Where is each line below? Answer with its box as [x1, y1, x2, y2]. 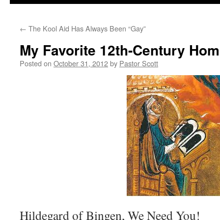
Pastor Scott [119, 58, 158, 68]
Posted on [20, 58, 52, 68]
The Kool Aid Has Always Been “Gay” [27, 23, 146, 33]
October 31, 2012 [54, 58, 108, 68]
